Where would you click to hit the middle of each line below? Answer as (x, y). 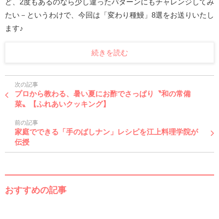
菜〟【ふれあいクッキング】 (62, 104)
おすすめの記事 (36, 190)
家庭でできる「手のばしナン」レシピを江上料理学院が (106, 131)
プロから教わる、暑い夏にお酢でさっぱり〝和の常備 (103, 93)
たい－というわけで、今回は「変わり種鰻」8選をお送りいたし (109, 15)
